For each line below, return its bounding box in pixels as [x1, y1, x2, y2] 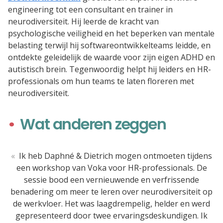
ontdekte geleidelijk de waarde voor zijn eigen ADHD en [8, 52, 215, 63]
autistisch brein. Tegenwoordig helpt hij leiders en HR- [8, 64, 211, 75]
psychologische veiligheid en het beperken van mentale [8, 28, 215, 39]
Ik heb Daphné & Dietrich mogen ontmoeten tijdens [19, 150, 212, 162]
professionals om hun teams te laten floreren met [8, 76, 194, 87]
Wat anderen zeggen [20, 113, 166, 135]
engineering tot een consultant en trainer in [8, 4, 173, 15]
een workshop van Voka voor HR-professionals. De [16, 162, 207, 174]
